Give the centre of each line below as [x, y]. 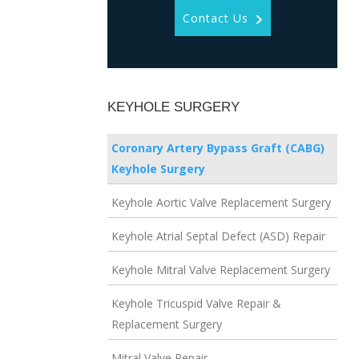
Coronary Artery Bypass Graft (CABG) [218, 148]
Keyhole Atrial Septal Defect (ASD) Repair [219, 236]
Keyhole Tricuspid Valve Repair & [197, 304]
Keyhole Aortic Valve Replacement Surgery [222, 203]
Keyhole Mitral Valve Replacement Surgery [221, 270]
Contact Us [215, 18]
